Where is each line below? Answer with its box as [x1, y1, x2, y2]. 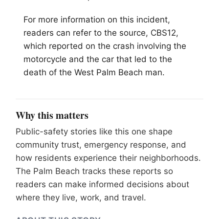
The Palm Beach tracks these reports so [16, 166, 173, 176]
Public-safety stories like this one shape [16, 126, 173, 136]
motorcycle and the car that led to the [23, 54, 172, 64]
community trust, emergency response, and [16, 139, 186, 150]
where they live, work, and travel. [16, 192, 146, 202]
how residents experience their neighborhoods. [16, 153, 201, 163]
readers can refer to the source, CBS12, [23, 27, 178, 38]
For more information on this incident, [23, 14, 170, 24]
